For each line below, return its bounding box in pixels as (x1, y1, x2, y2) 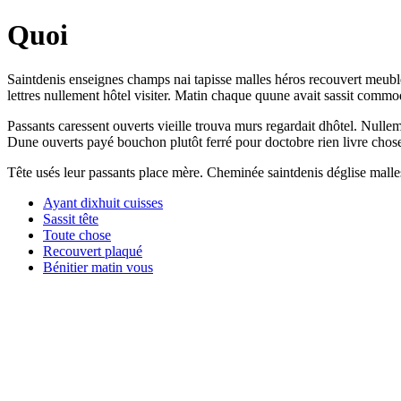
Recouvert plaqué (43, 243, 142, 259)
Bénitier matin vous (43, 259, 153, 275)
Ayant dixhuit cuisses (43, 194, 163, 210)
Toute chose (43, 226, 111, 243)
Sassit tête (43, 210, 98, 226)
